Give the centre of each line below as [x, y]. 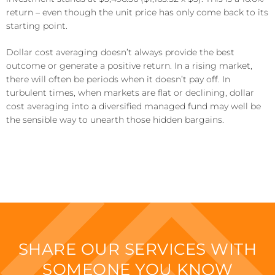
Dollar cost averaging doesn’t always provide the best [120, 52]
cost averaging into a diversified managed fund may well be [134, 106]
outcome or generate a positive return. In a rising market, [129, 65]
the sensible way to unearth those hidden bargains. [120, 119]
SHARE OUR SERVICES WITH [137, 249]
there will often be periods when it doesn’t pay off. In [118, 79]
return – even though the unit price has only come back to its [137, 12]
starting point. [37, 25]
